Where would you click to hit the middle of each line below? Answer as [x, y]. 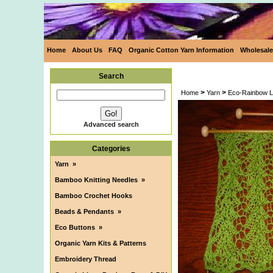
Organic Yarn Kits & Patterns [101, 243]
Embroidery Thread [86, 259]
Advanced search [111, 124]
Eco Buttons [75, 227]
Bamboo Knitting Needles [96, 180]
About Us [87, 50]
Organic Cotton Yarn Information [181, 50]
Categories [111, 149]
